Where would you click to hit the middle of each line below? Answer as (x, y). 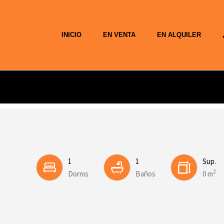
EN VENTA (119, 35)
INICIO (71, 35)
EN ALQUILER (179, 35)
